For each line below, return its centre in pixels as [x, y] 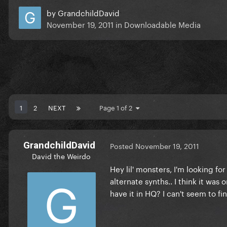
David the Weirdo [61, 155]
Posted [123, 146]
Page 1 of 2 [118, 107]
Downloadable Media [162, 24]
